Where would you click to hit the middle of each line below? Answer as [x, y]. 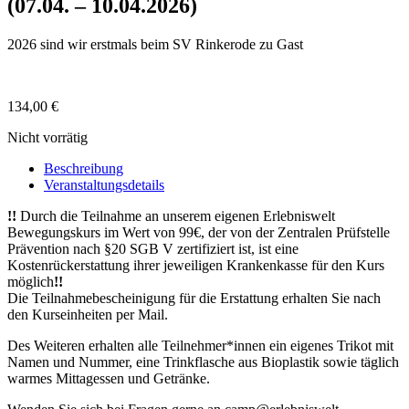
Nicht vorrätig [47, 137]
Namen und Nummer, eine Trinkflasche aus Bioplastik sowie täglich [203, 362]
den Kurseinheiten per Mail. [88, 314]
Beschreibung [84, 168]
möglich [31, 281]
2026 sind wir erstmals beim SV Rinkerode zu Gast [155, 44]
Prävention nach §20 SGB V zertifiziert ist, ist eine [153, 248]
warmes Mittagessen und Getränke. [109, 378]
